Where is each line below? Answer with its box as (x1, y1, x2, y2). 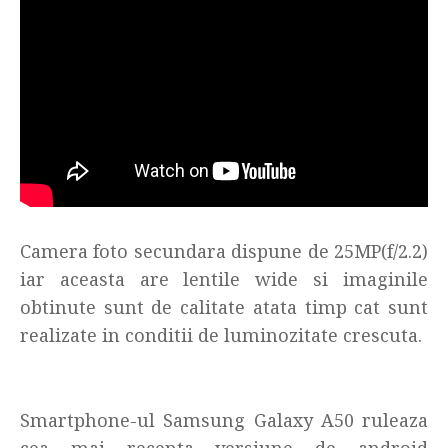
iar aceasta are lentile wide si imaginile (20, 266, 428, 291)
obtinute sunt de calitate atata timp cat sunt (20, 294, 428, 319)
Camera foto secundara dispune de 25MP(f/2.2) (20, 238, 428, 263)
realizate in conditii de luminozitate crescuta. (20, 322, 422, 347)
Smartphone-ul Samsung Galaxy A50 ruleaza (20, 407, 428, 432)
